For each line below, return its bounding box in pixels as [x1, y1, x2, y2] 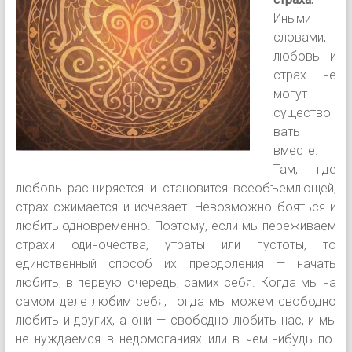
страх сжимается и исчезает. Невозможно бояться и [15, 199, 337, 214]
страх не [273, 67, 337, 82]
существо [273, 104, 331, 120]
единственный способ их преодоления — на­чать [15, 255, 337, 271]
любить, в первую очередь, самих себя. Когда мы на [15, 274, 337, 290]
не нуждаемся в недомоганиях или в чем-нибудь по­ [15, 331, 337, 346]
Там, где [273, 161, 337, 177]
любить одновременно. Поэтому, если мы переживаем [15, 218, 337, 233]
